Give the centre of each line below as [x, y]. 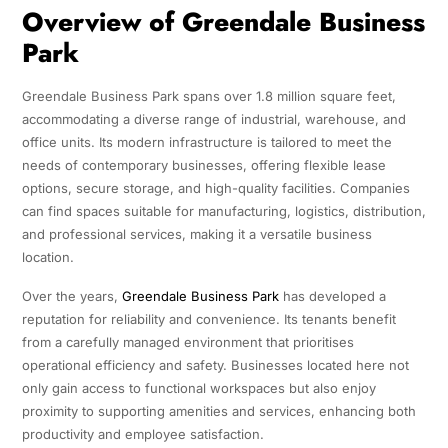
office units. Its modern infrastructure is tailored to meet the [206, 142]
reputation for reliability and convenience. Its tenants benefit [208, 319]
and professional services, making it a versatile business [196, 234]
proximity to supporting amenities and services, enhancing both [218, 411]
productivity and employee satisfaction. [142, 434]
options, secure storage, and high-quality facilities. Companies [215, 188]
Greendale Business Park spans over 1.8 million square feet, [208, 96]
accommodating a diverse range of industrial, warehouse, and [213, 119]
